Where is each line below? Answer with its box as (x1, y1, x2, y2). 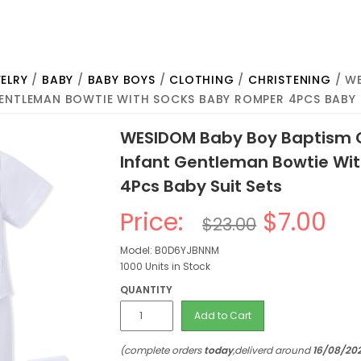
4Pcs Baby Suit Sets (120, 175, 283, 197)
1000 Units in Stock (120, 259, 211, 273)
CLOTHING (169, 72, 234, 88)
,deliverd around (233, 343, 313, 357)
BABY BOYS (87, 72, 156, 88)
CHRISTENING (248, 72, 331, 88)
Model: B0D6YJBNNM (120, 243, 220, 257)
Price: (120, 205, 197, 239)
